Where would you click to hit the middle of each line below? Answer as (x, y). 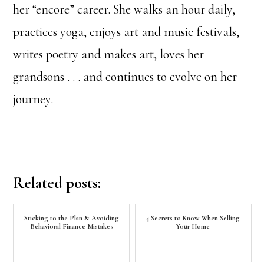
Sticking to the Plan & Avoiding (71, 218)
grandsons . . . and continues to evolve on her (125, 77)
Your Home (193, 226)
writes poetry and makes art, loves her (109, 54)
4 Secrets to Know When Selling (193, 218)
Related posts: (57, 183)
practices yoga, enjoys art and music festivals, (126, 32)
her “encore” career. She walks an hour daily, (124, 9)
